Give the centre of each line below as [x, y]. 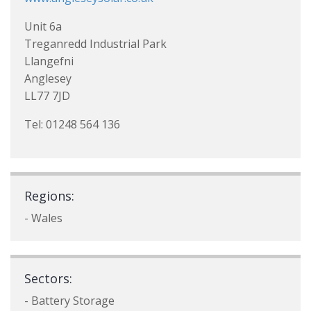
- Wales [43, 218]
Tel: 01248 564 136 [72, 124]
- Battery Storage [69, 301]
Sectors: [48, 278]
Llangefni [49, 61]
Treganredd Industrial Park [95, 44]
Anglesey [48, 78]
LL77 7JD [47, 96]
